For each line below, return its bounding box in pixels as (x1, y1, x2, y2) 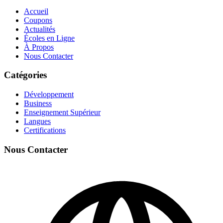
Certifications (24, 126, 66, 135)
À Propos (24, 42, 54, 51)
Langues (24, 117, 51, 126)
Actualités (24, 24, 55, 33)
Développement (24, 90, 74, 99)
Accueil (24, 6, 48, 15)
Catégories (4, 70, 47, 81)
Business (24, 99, 52, 108)
